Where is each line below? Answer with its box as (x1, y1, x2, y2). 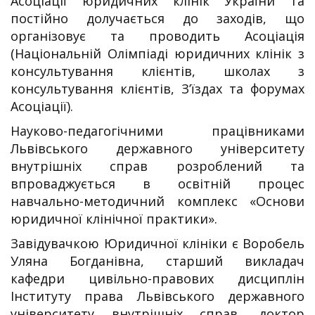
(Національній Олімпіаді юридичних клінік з (11, 44, 304, 62)
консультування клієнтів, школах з (11, 62, 304, 79)
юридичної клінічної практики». (11, 210, 217, 227)
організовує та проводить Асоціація (11, 27, 304, 44)
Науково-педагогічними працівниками (11, 122, 304, 139)
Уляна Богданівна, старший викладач (11, 252, 304, 269)
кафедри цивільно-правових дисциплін (11, 269, 304, 287)
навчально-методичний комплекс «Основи (11, 192, 304, 210)
